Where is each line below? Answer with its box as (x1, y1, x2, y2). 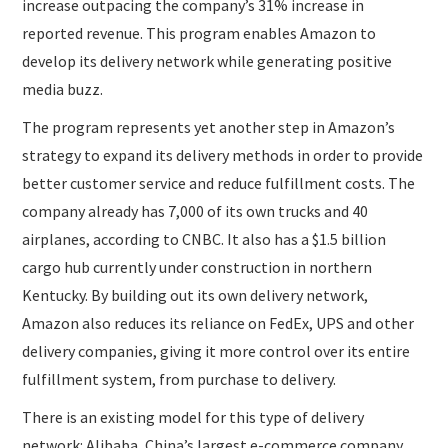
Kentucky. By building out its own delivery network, (22, 284, 369, 305)
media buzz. (22, 78, 104, 99)
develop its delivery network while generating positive (22, 50, 393, 71)
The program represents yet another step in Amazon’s (22, 116, 396, 137)
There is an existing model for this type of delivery (22, 406, 365, 427)
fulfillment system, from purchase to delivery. (22, 368, 337, 389)
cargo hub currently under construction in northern (22, 256, 373, 277)
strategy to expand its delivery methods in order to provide (22, 144, 424, 165)
